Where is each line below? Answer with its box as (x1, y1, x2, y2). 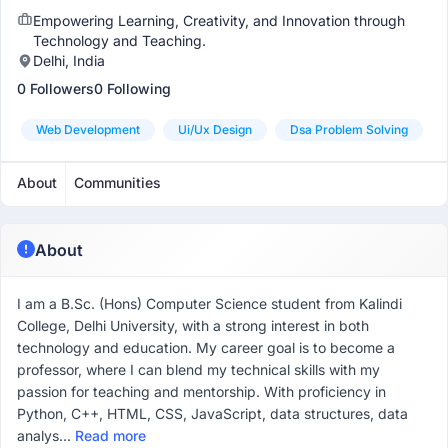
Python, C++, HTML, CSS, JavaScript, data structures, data (17, 405, 408, 422)
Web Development (36, 122, 140, 137)
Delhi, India (33, 52, 105, 69)
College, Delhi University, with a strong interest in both (17, 317, 369, 334)
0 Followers (17, 80, 94, 97)
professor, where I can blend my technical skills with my (17, 361, 380, 378)
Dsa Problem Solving (290, 122, 408, 137)
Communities (74, 174, 161, 191)
